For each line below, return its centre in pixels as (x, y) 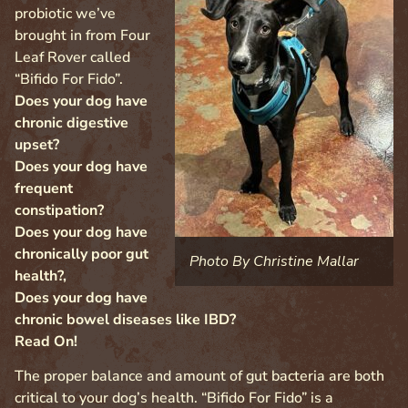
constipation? (59, 211)
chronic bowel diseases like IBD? (125, 320)
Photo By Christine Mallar (274, 262)
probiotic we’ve (65, 14)
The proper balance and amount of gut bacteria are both (199, 377)
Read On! (46, 342)
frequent (44, 189)
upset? (37, 145)
